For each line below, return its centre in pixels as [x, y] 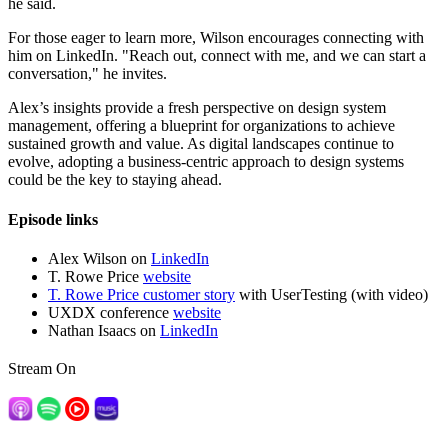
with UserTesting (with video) [331, 294]
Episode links [53, 219]
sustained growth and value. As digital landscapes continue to [201, 144]
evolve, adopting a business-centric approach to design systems [206, 162]
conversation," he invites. [87, 74]
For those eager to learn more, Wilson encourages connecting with [216, 38]
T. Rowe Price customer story [141, 294]
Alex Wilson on [99, 258]
